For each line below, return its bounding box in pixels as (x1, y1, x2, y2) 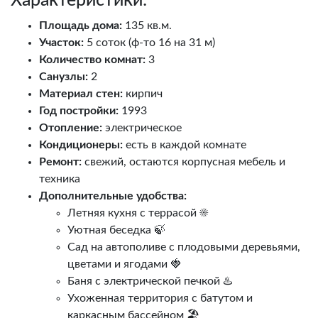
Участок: (39, 37, 84, 49)
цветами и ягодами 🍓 (67, 258, 182, 270)
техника (39, 173, 80, 185)
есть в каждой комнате (123, 139, 246, 151)
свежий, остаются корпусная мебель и (82, 156, 285, 168)
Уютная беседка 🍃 (67, 224, 165, 236)
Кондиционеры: (39, 139, 123, 151)
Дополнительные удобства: (39, 190, 187, 202)
